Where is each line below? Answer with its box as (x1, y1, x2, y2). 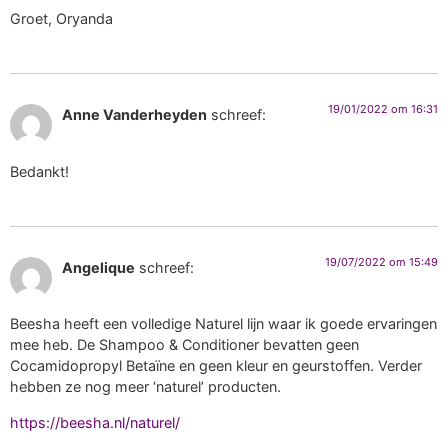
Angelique (62, 258, 135, 276)
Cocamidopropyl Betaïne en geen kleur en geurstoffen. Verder (10, 357, 422, 375)
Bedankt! (10, 162, 69, 180)
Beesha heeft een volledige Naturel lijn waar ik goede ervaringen (10, 315, 437, 333)
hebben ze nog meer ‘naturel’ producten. (10, 378, 281, 396)
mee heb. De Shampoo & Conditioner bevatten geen (10, 336, 359, 354)
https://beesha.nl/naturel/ (10, 413, 180, 431)
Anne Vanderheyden (62, 106, 207, 124)
